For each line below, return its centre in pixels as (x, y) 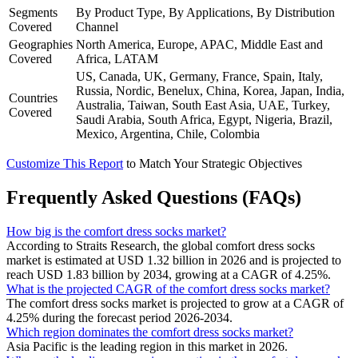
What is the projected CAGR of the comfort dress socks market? (168, 288)
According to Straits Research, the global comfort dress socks (161, 245)
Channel (97, 26)
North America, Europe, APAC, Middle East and (199, 44)
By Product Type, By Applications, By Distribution (205, 12)
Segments (33, 12)
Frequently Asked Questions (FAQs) (154, 197)
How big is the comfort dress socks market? (116, 231)
